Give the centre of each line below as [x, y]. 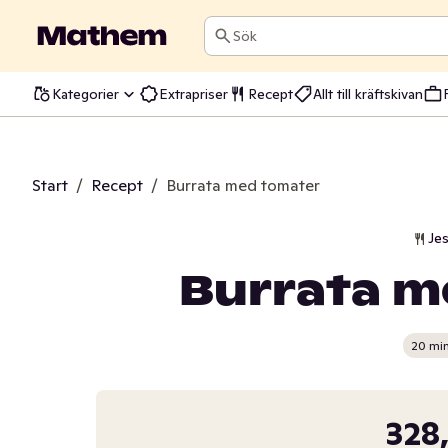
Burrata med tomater [243, 185]
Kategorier [85, 93]
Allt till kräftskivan [368, 93]
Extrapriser [193, 93]
